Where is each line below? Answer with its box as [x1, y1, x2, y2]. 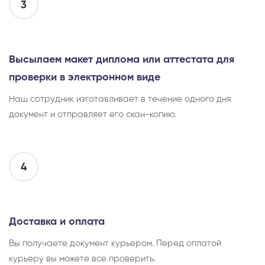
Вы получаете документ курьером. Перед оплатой [9, 238, 221, 248]
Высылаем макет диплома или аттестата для [9, 54, 234, 65]
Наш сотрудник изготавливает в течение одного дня [9, 94, 231, 104]
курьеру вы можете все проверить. [9, 254, 156, 263]
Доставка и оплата [9, 216, 105, 227]
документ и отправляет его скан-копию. [9, 109, 176, 119]
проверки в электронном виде [9, 72, 160, 83]
